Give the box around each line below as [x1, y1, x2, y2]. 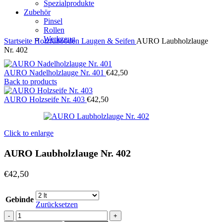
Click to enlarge [4, 129, 54, 137]
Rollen [44, 26, 64, 34]
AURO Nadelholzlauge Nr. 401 [4, 68, 106, 77]
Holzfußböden [34, 37, 81, 45]
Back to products [4, 77, 57, 86]
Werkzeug [44, 35, 75, 43]
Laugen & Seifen [81, 37, 136, 45]
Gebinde [5, 195, 34, 204]
